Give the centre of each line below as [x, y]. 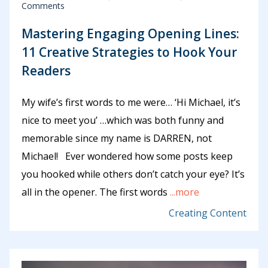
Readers [46, 70]
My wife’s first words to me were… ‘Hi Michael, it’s [131, 103]
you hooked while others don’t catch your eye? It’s [133, 174]
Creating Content [208, 213]
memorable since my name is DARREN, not [117, 138]
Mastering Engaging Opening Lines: [130, 33]
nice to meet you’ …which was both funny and [123, 121]
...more [183, 192]
